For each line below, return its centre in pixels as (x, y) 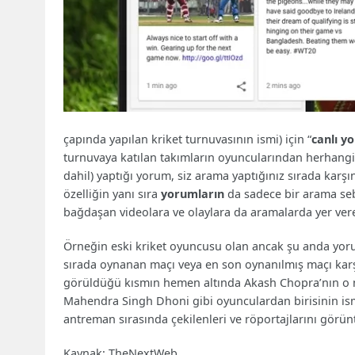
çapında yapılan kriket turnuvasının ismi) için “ (188, 139)
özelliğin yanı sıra (113, 193)
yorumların (195, 193)
